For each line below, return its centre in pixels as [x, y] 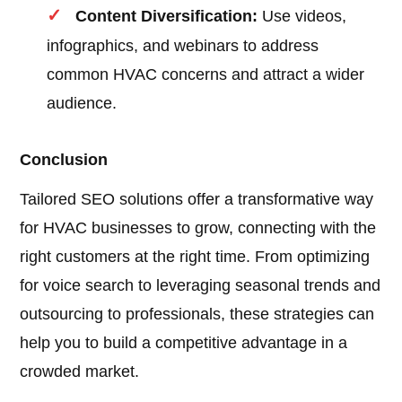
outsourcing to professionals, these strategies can [197, 315]
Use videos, [302, 17]
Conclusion [64, 160]
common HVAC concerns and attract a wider [206, 75]
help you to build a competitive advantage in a [184, 343]
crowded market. [80, 372]
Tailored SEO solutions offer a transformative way [197, 200]
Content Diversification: [167, 17]
